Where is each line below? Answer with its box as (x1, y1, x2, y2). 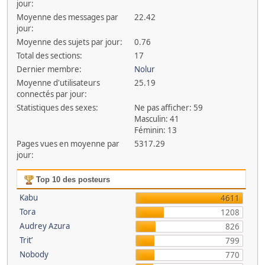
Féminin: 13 (134, 125, 177, 135)
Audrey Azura (19, 221, 70, 231)
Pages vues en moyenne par (16, 138, 119, 149)
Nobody (19, 249, 49, 260)
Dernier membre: (16, 64, 82, 75)
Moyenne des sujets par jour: (16, 37, 122, 47)
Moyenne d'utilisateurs (16, 77, 100, 88)
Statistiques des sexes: (16, 102, 98, 113)
